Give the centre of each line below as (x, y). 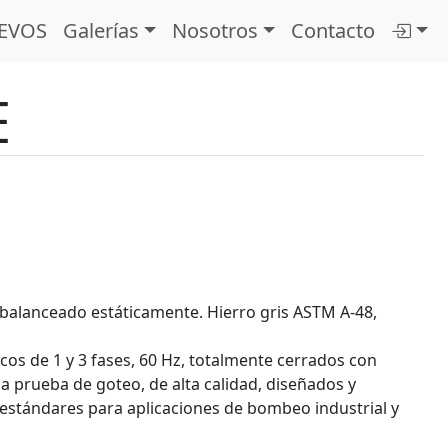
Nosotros (214, 30)
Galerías (100, 30)
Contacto (332, 30)
